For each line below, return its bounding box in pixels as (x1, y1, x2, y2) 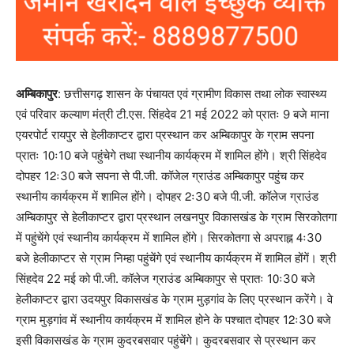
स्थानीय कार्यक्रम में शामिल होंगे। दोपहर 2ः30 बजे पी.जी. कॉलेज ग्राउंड (16, 189, 318, 205)
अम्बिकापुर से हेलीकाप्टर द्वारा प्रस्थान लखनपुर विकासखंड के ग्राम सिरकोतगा (16, 209, 337, 225)
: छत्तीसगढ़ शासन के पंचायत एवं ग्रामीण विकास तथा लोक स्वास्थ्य (58, 86, 326, 102)
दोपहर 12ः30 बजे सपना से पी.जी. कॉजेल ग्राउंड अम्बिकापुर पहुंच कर (16, 168, 304, 184)
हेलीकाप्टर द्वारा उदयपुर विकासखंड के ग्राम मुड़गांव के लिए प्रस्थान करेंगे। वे (16, 292, 333, 307)
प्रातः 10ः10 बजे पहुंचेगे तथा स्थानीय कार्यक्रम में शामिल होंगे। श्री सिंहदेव (16, 148, 326, 164)
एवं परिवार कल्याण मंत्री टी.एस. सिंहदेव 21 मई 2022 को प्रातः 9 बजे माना (16, 107, 329, 122)
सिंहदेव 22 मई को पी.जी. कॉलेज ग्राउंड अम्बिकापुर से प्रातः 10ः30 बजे (16, 271, 315, 287)
